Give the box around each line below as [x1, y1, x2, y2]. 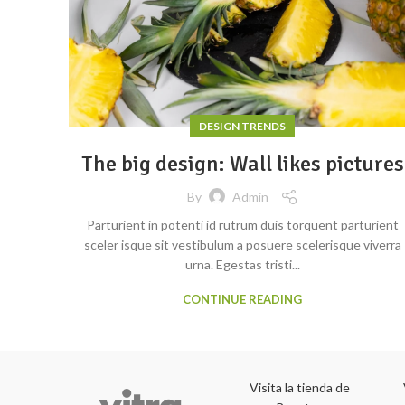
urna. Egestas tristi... [184, 256, 300, 272]
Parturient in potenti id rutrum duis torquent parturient [86, 216, 399, 232]
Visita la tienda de [249, 379, 350, 395]
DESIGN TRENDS [199, 118, 286, 133]
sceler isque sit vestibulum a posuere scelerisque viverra [83, 236, 401, 252]
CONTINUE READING [183, 291, 302, 306]
